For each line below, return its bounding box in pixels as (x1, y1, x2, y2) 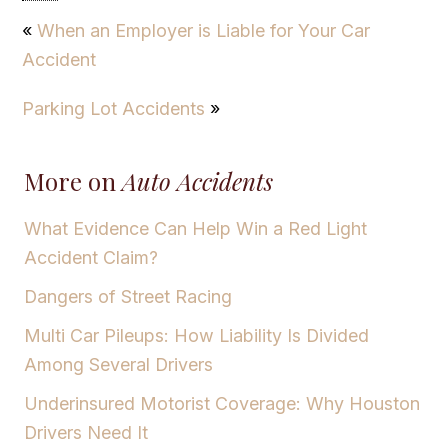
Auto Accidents (122, 164, 273, 197)
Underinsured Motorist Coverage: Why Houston (24, 392, 420, 414)
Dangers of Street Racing (24, 285, 232, 307)
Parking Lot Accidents (22, 97, 206, 119)
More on (24, 164, 122, 197)
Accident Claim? (24, 246, 158, 268)
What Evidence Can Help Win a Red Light (24, 217, 367, 239)
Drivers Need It (24, 421, 148, 443)
